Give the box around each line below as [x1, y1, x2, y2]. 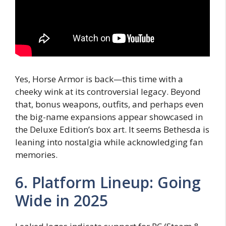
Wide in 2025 [15, 190, 108, 211]
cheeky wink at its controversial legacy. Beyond [15, 85, 201, 97]
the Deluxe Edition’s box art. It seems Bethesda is [15, 123, 209, 135]
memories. [15, 148, 58, 160]
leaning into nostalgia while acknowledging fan [15, 136, 203, 148]
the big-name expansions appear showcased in [15, 110, 203, 123]
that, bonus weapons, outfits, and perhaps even [15, 98, 203, 110]
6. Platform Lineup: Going [15, 172, 201, 193]
